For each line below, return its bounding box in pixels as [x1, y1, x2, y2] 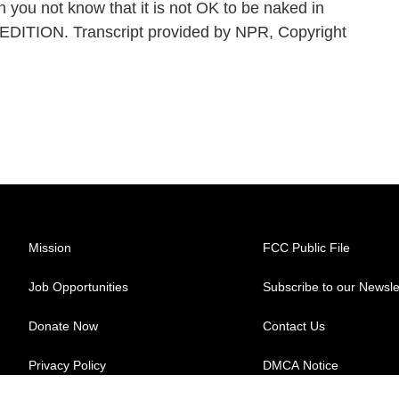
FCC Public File [263, 240, 351, 255]
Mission [28, 240, 71, 255]
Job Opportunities [28, 280, 128, 294]
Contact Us [263, 319, 326, 333]
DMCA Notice [263, 358, 339, 372]
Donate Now [28, 319, 98, 333]
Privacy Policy [28, 358, 106, 372]
